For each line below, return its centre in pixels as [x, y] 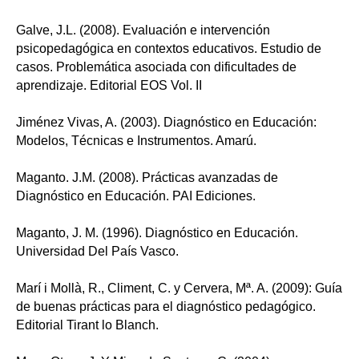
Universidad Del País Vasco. [97, 251]
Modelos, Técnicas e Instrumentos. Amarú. [136, 140]
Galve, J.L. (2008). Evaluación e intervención [143, 30]
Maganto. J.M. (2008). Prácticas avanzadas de [147, 177]
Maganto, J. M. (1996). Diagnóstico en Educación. [157, 232]
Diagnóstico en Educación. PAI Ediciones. [136, 196]
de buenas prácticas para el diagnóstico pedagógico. [166, 306]
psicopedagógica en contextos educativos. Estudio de [169, 48]
